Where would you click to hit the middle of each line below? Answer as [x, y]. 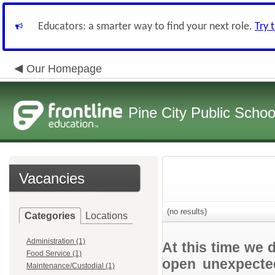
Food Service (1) [54, 254]
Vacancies [52, 178]
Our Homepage [64, 69]
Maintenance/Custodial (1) [71, 266]
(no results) [186, 211]
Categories [50, 216]
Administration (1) [56, 241]
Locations [107, 216]
